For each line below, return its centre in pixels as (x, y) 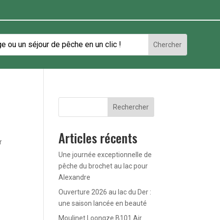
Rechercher (131, 107)
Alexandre (75, 177)
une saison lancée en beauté (103, 203)
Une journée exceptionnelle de (105, 154)
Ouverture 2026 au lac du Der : (105, 192)
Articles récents (98, 137)
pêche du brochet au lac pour (103, 166)
